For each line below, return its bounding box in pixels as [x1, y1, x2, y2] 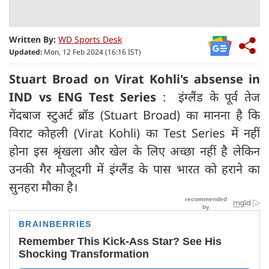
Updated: [9, 46, 42, 57]
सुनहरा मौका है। [9, 178, 78, 195]
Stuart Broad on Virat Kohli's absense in [9, 70, 260, 87]
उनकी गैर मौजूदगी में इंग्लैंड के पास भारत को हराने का [9, 160, 260, 177]
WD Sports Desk [58, 33, 122, 45]
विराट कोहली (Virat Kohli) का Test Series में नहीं [9, 124, 260, 141]
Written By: [9, 33, 56, 45]
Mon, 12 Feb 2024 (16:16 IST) [42, 46, 141, 57]
